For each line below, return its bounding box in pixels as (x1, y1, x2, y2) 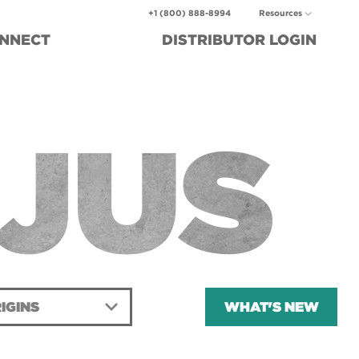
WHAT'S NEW (224, 298, 319, 315)
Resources (259, 7, 303, 18)
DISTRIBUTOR (161, 31, 269, 49)
